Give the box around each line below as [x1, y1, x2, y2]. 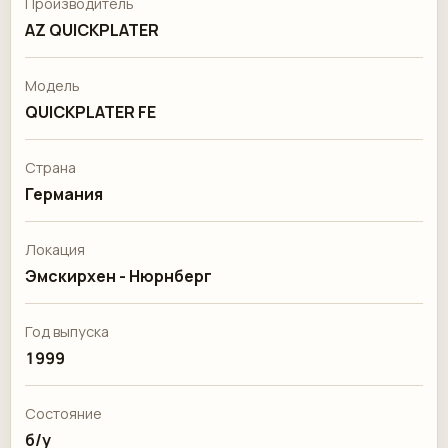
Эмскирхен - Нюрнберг [25, 265, 212, 287]
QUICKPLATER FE [25, 101, 156, 123]
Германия [25, 183, 103, 205]
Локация [25, 240, 85, 259]
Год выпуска [25, 322, 109, 341]
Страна [25, 158, 76, 177]
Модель [25, 76, 80, 95]
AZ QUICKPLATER [25, 19, 159, 41]
